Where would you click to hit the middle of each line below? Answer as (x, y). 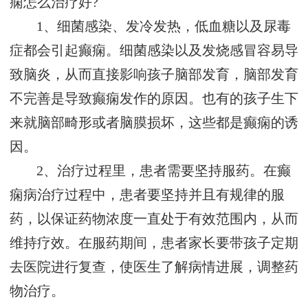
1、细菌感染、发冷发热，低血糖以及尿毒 (164, 27)
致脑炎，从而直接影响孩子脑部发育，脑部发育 (154, 75)
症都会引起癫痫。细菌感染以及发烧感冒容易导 (154, 51)
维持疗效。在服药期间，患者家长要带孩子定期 (154, 243)
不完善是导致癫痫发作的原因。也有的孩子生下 (154, 99)
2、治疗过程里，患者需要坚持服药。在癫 (164, 171)
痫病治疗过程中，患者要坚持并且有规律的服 (147, 195)
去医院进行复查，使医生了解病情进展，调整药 (154, 267)
